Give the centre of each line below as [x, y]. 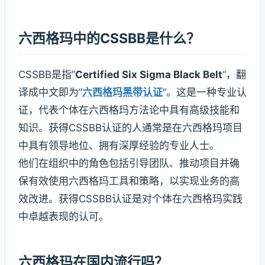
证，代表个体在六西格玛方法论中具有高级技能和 [129, 110]
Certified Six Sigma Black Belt [149, 75]
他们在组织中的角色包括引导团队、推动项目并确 [129, 164]
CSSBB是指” [47, 75]
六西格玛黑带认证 [122, 93]
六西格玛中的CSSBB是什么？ [109, 38]
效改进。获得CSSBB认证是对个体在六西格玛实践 [130, 199]
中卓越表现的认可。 [64, 217]
